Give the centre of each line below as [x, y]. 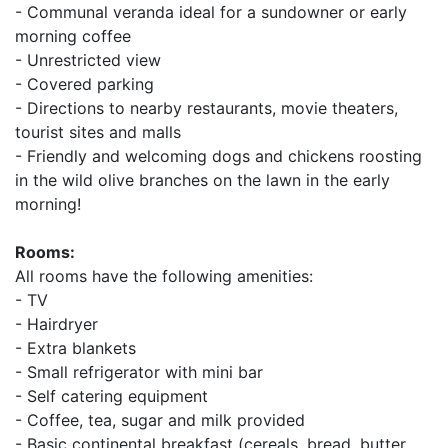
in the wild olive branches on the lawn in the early [202, 180]
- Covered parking [84, 84]
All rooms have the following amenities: [164, 276]
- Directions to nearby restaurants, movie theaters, [206, 108]
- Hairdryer [56, 324]
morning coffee [73, 36]
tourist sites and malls [98, 132]
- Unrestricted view [88, 60]
